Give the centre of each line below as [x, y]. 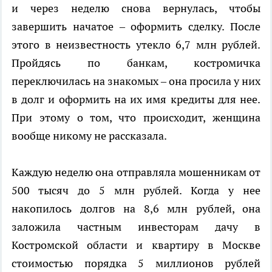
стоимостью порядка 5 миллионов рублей [136, 263]
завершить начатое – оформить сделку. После [136, 27]
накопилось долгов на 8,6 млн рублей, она [136, 209]
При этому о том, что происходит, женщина [136, 118]
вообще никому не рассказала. [89, 136]
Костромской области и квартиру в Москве [136, 245]
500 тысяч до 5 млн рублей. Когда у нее [136, 191]
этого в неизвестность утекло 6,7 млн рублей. [136, 45]
